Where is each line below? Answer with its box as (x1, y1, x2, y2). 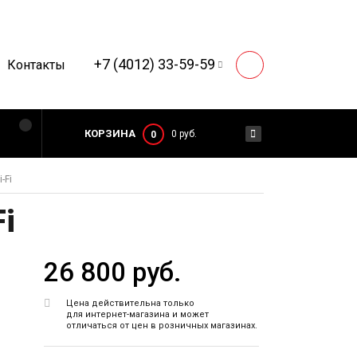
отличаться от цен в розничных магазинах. (65, 320, 257, 331)
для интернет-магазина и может (65, 309, 209, 320)
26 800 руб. (43, 257, 181, 288)
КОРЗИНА (84, 127, 136, 140)
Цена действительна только (65, 298, 194, 309)
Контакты (7, 57, 66, 73)
